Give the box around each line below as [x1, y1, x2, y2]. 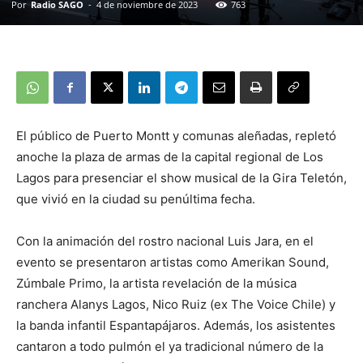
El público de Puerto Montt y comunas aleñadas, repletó [16, 128, 336, 144]
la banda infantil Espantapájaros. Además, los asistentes [16, 318, 335, 334]
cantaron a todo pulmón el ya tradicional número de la [16, 339, 323, 355]
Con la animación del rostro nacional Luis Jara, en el [16, 233, 314, 250]
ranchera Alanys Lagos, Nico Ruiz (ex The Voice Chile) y [16, 297, 335, 313]
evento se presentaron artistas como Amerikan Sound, [16, 254, 329, 271]
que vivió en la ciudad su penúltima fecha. [16, 191, 255, 207]
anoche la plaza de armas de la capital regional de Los [16, 149, 323, 165]
